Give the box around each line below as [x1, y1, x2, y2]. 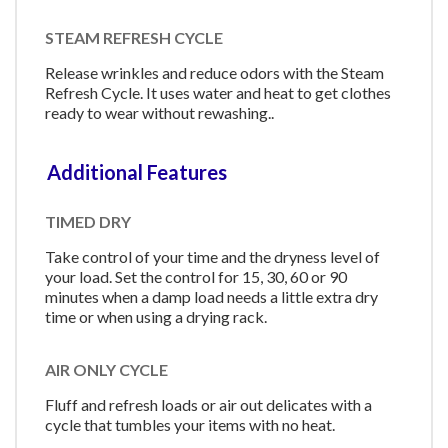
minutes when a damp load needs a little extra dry [45, 286, 378, 306]
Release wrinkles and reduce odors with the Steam [45, 63, 384, 83]
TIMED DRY [45, 211, 131, 231]
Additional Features [47, 159, 227, 184]
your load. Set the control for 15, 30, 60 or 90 [45, 266, 347, 286]
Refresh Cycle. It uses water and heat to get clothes [45, 83, 391, 103]
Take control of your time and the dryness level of [45, 246, 380, 266]
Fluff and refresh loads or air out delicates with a [45, 395, 372, 414]
